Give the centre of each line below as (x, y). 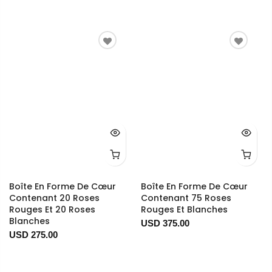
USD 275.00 (33, 235)
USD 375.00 (165, 223)
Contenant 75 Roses (186, 198)
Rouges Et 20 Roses (52, 210)
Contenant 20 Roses (54, 198)
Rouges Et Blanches (184, 210)
